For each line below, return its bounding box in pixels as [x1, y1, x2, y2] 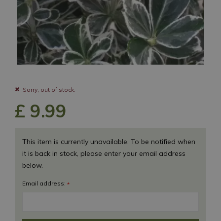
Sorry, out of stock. [23, 85, 75, 93]
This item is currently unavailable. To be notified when [22, 137, 195, 146]
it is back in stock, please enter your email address [22, 148, 185, 158]
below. [22, 160, 43, 170]
